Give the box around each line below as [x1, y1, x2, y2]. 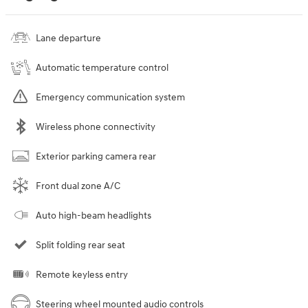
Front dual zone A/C [36, 180, 120, 192]
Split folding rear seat [36, 239, 125, 252]
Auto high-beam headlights [36, 210, 151, 222]
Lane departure [36, 32, 101, 45]
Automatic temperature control [36, 62, 168, 74]
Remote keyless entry [36, 269, 128, 281]
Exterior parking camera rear [36, 151, 156, 163]
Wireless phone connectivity [36, 121, 155, 133]
